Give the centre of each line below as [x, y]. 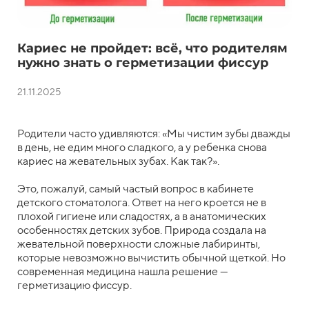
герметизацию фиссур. [74, 286]
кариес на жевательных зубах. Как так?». [118, 161]
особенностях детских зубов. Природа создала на [142, 230]
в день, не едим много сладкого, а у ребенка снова [142, 148]
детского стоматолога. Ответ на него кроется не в [142, 203]
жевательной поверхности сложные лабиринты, [139, 244]
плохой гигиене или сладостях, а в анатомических [142, 217]
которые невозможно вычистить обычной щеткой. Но [151, 258]
